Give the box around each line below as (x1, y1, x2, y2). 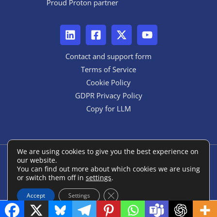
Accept (27, 191, 45, 200)
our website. (17, 155, 57, 165)
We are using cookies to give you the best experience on (17, 147, 199, 156)
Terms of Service (81, 64, 136, 74)
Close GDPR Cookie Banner (110, 189, 202, 199)
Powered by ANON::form (67, 173, 150, 184)
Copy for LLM (86, 103, 131, 113)
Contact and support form (65, 51, 152, 61)
